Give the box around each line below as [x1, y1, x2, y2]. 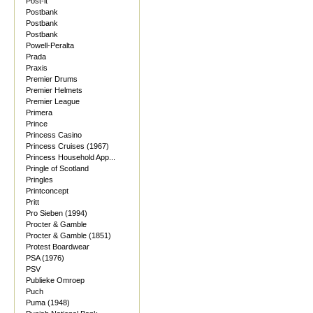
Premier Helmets [26, 86, 82, 94]
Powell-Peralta [26, 41, 74, 50]
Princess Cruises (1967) [26, 142, 109, 150]
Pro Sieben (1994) [26, 209, 87, 217]
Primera [26, 108, 52, 117]
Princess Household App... [26, 153, 115, 161]
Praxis [26, 64, 48, 72]
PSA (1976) [26, 254, 64, 262]
